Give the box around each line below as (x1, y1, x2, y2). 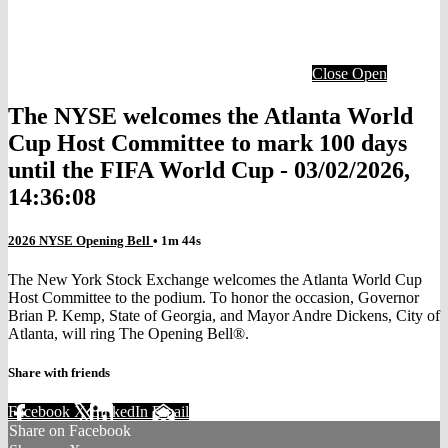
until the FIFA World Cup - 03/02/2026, (8, 156, 410, 183)
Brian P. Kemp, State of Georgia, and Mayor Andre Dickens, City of (8, 307, 440, 325)
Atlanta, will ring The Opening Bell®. (8, 325, 249, 343)
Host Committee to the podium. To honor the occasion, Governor (8, 289, 419, 307)
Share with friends (8, 365, 110, 381)
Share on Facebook (9, 422, 131, 440)
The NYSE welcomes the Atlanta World (8, 102, 413, 129)
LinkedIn (90, 403, 152, 421)
